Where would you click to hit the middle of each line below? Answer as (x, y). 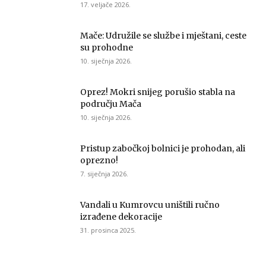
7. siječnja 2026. (104, 174)
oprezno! (99, 160)
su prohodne (107, 47)
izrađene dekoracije (121, 217)
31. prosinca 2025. (108, 230)
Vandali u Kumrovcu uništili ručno (150, 205)
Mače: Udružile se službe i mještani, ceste (163, 36)
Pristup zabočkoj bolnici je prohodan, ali (163, 148)
